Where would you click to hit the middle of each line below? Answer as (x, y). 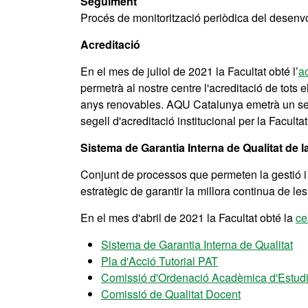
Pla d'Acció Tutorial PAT (159, 261)
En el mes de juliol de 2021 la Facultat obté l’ (189, 71)
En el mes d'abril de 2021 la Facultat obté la (188, 218)
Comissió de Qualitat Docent (171, 294)
